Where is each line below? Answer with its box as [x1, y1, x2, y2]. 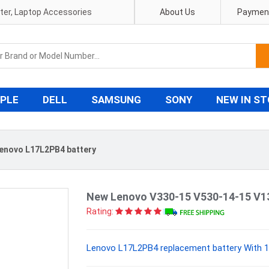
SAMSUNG [91, 94, 141, 106]
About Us [160, 7, 196, 17]
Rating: [86, 207, 113, 216]
